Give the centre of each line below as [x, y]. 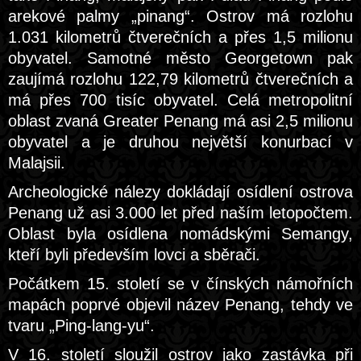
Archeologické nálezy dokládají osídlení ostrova [180, 192]
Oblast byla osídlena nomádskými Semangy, [180, 234]
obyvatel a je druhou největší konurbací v [180, 142]
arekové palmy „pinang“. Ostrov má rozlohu [180, 16]
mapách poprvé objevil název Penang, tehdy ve [180, 305]
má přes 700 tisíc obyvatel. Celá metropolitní [180, 100]
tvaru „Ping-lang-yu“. [81, 326]
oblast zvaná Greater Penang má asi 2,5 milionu [180, 121]
